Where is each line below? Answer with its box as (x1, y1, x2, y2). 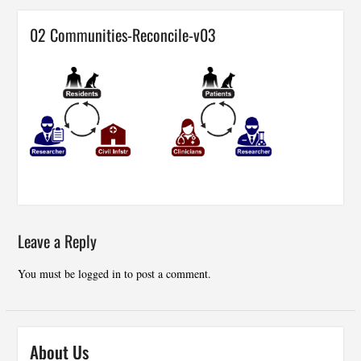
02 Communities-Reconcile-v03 (29, 23, 216, 47)
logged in (77, 266, 121, 282)
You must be (17, 266, 78, 282)
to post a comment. (120, 266, 211, 282)
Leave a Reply (17, 229, 97, 254)
